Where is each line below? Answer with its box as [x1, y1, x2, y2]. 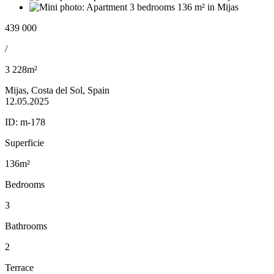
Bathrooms [5, 220, 47, 231]
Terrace [5, 262, 34, 273]
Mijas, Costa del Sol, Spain [5, 84, 109, 95]
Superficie [5, 137, 44, 148]
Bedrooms [5, 179, 45, 190]
